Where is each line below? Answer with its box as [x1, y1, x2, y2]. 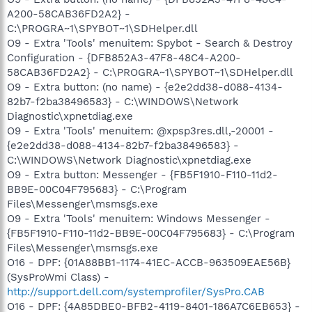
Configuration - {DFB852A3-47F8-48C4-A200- [7, 51, 241, 64]
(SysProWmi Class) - [7, 270, 109, 283]
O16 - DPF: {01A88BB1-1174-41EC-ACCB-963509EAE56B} [7, 256, 290, 269]
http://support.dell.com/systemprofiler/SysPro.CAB [7, 285, 265, 298]
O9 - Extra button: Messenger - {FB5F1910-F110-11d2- [7, 168, 278, 181]
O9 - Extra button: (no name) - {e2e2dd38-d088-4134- [7, 80, 283, 93]
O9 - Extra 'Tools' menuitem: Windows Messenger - [7, 212, 270, 225]
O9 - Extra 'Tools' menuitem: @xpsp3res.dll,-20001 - [7, 124, 274, 137]
